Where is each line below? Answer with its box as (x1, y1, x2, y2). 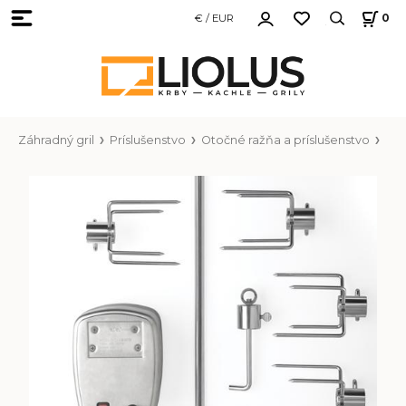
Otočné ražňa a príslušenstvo (200, 132, 370, 147)
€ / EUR (194, 11, 234, 24)
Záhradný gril (17, 132, 94, 147)
